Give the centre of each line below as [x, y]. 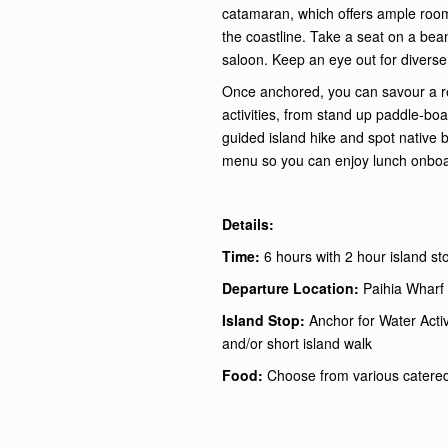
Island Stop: [265, 319]
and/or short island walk [297, 342]
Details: [248, 223]
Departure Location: [292, 287]
